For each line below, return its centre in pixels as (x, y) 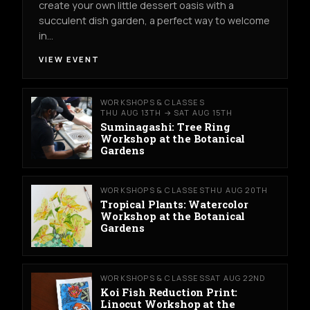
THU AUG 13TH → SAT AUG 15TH (167, 112)
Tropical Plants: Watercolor (174, 204)
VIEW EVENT (70, 60)
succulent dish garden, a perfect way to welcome (155, 20)
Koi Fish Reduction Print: (169, 292)
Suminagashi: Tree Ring (165, 126)
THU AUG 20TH (236, 190)
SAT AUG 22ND (235, 278)
